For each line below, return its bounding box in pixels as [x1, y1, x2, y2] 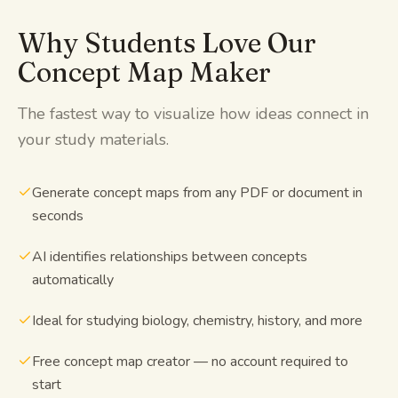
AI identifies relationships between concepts [32, 246, 307, 267]
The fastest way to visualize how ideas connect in [18, 102, 369, 124]
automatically [32, 269, 114, 290]
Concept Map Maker [18, 55, 271, 89]
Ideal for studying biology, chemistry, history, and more [32, 310, 362, 330]
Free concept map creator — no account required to [32, 351, 348, 371]
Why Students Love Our [18, 26, 316, 60]
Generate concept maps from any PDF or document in [32, 182, 362, 203]
